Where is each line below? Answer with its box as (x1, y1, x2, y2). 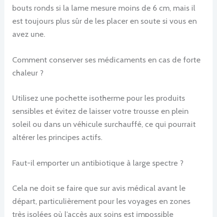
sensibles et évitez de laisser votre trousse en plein (12, 106, 189, 116)
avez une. (12, 29, 46, 39)
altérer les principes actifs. (12, 132, 103, 142)
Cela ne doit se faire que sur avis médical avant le (12, 183, 186, 193)
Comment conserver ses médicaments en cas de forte (12, 55, 201, 65)
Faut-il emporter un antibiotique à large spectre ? (12, 158, 184, 168)
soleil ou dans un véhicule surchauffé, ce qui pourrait (12, 119, 196, 129)
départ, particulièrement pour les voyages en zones (12, 196, 191, 206)
